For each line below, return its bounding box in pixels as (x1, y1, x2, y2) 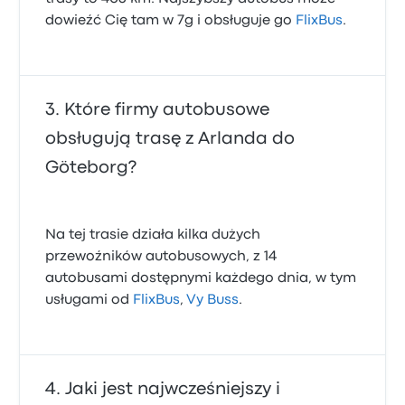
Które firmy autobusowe (64, 102, 270, 118)
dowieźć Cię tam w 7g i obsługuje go (45, 14, 297, 27)
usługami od (45, 294, 134, 306)
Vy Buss (186, 294, 240, 306)
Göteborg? (45, 160, 137, 175)
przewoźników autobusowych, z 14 (45, 250, 278, 263)
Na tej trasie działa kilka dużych (45, 229, 261, 241)
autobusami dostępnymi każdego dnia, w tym (45, 272, 357, 285)
